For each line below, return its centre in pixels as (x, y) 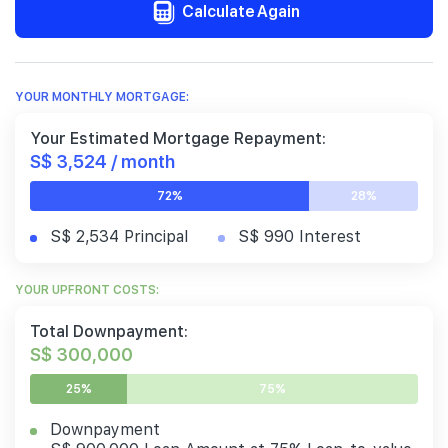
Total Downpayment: (109, 332)
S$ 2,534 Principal (119, 237)
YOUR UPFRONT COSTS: (87, 290)
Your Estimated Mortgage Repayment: (178, 139)
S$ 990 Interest (299, 237)
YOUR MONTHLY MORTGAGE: (102, 97)
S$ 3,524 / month (102, 161)
